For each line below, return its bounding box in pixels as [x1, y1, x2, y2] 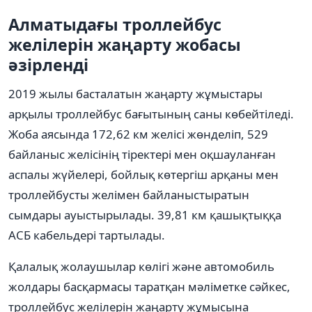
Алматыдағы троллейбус [8, 13, 221, 36]
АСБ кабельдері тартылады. [8, 226, 165, 243]
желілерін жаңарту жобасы [8, 33, 241, 56]
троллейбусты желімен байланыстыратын [8, 186, 249, 203]
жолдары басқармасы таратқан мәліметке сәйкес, [8, 278, 290, 295]
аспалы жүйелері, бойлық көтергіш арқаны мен [8, 166, 279, 182]
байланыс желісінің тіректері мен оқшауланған [8, 146, 276, 162]
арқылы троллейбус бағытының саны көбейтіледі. [8, 105, 294, 122]
